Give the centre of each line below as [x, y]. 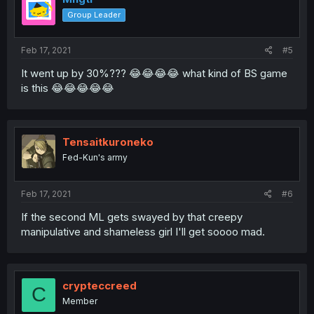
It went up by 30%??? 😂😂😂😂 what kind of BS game [154, 74]
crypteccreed [100, 285]
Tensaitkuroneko [108, 142]
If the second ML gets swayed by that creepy [132, 217]
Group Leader [94, 14]
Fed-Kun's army [95, 158]
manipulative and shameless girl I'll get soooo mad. [143, 231]
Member [80, 301]
